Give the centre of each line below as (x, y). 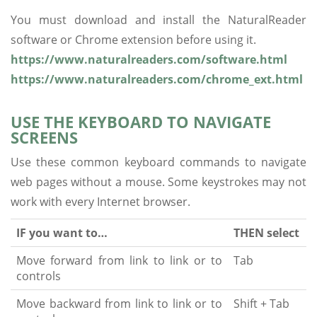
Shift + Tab (261, 303)
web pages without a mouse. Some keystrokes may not (158, 181)
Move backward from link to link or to (119, 303)
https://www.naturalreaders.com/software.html (149, 59)
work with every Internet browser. (100, 201)
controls (39, 276)
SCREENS (44, 137)
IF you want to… (62, 232)
